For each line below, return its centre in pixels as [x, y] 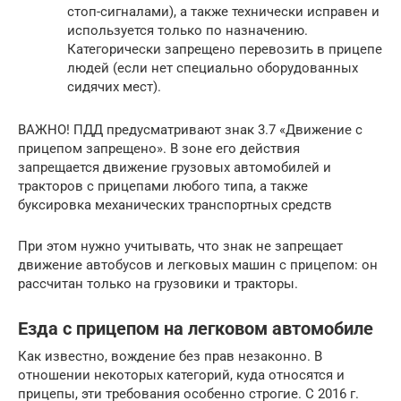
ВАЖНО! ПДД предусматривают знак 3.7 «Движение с [190, 129]
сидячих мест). [114, 86]
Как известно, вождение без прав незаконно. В [170, 356]
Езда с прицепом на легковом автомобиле [196, 328]
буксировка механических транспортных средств [175, 205]
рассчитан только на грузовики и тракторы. [158, 283]
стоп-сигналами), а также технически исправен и [223, 11]
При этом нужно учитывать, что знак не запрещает [180, 246]
